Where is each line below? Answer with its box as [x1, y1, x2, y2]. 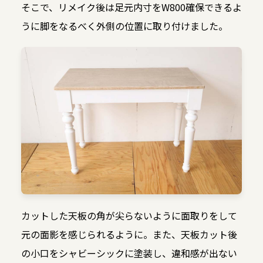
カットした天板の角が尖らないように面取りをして [21, 208, 237, 223]
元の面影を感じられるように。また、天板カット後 [21, 227, 237, 242]
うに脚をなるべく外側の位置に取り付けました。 [21, 19, 228, 33]
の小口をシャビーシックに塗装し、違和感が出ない [21, 246, 237, 261]
